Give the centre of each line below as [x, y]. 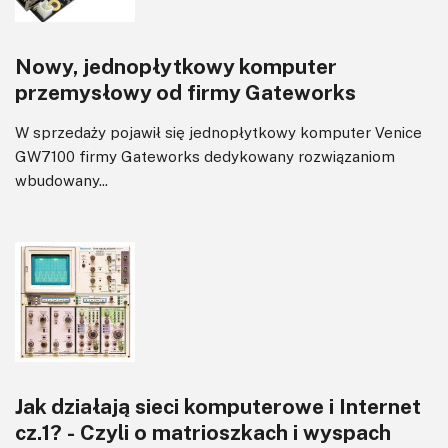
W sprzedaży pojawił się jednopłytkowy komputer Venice [218, 131]
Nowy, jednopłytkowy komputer [176, 65]
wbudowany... [61, 179]
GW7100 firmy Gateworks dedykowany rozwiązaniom [205, 155]
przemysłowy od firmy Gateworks [185, 91]
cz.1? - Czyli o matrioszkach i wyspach [203, 431]
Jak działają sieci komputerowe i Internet [218, 405]
